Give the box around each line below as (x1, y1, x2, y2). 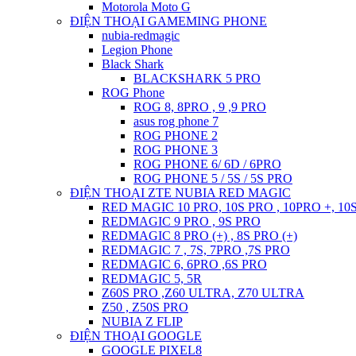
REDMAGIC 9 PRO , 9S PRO (102, 215, 261, 228)
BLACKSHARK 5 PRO (133, 72, 261, 85)
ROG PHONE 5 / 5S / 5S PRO (133, 172, 292, 185)
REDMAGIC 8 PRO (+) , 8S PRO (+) (102, 229, 297, 242)
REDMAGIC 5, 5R (102, 272, 202, 285)
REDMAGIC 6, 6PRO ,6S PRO (102, 257, 267, 271)
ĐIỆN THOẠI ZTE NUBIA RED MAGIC (70, 186, 291, 199)
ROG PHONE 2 (133, 129, 218, 142)
